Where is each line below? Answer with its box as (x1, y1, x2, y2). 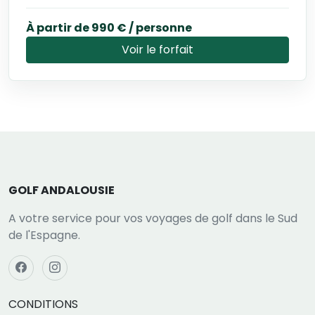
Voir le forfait (122, 41, 193, 58)
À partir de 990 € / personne (26, 19, 192, 36)
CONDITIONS (8, 295, 78, 312)
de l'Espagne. (8, 226, 80, 243)
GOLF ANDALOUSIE (8, 181, 115, 198)
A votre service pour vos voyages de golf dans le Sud (8, 210, 297, 226)
